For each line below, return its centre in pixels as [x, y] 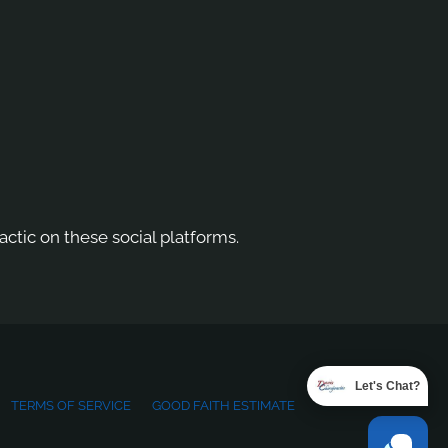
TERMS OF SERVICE [70, 406]
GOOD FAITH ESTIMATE [223, 406]
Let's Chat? [387, 386]
